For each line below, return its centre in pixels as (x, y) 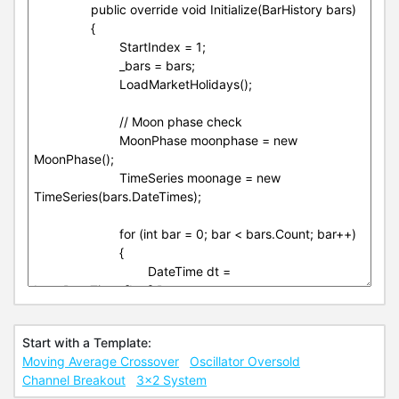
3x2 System (171, 380)
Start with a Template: (87, 342)
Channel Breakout (74, 380)
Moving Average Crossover (101, 361)
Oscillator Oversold (245, 361)
